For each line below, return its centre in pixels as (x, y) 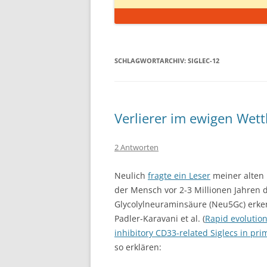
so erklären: (138, 247)
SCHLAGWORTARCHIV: (151, 60)
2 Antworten (136, 147)
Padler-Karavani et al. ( (160, 218)
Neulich (131, 176)
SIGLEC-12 (204, 60)
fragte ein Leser (179, 176)
